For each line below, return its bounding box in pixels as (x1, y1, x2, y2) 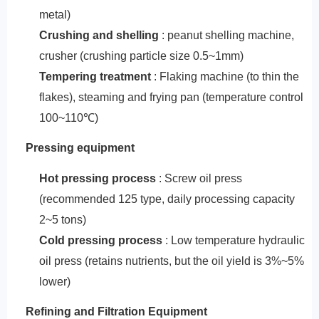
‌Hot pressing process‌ (38, 172, 156, 184)
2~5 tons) (38, 214, 86, 226)
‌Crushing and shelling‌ (38, 29, 159, 41)
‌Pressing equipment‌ (26, 142, 135, 154)
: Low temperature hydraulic (162, 234, 305, 246)
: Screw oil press (155, 172, 242, 184)
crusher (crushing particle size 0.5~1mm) (38, 50, 244, 62)
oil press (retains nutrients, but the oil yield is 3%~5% (38, 255, 304, 267)
